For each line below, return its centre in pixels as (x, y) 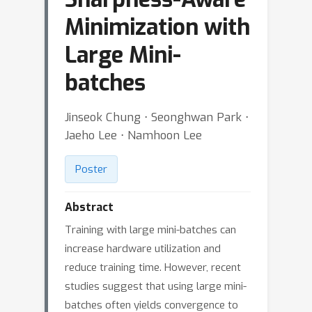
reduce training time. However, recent (153, 267)
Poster (91, 169)
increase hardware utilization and (143, 249)
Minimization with (157, 27)
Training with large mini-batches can (150, 230)
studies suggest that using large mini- (156, 286)
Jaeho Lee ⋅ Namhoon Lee (133, 135)
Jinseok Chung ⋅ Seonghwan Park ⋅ (157, 117)
